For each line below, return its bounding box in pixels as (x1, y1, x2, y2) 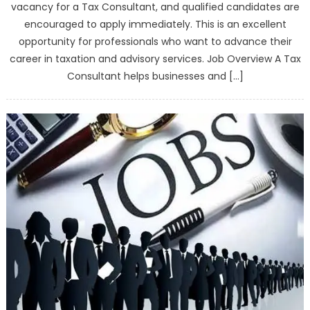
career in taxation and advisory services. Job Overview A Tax (9, 51, 301, 66)
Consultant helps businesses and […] (66, 69, 244, 83)
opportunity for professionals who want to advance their (18, 34, 292, 48)
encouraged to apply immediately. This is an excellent (24, 17, 286, 31)
